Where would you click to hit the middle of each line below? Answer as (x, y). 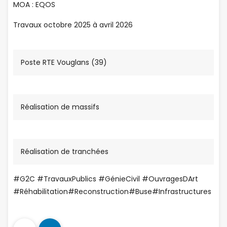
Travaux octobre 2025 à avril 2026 (73, 25)
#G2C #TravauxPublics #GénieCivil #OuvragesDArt (106, 179)
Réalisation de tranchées (65, 152)
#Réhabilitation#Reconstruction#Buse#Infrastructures (112, 192)
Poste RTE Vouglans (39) (64, 62)
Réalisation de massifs (60, 107)
